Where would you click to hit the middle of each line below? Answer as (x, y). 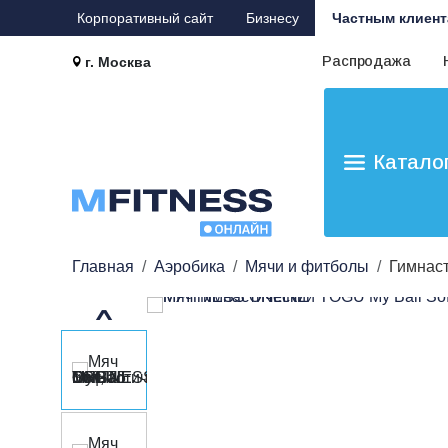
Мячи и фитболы (307, 266)
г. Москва (118, 62)
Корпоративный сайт (144, 18)
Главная (103, 266)
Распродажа (366, 61)
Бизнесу (272, 18)
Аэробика (189, 266)
